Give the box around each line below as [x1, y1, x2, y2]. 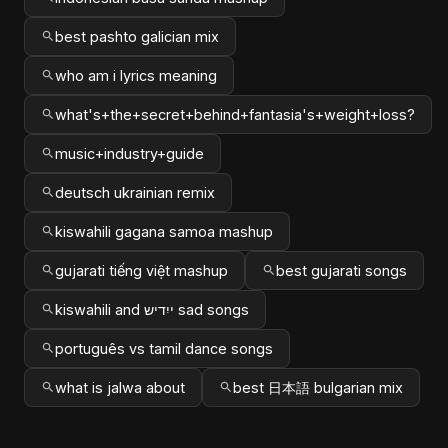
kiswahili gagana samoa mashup [55, 222, 273, 240]
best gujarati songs [276, 261, 407, 279]
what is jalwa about [55, 378, 185, 396]
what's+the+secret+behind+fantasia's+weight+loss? [55, 105, 415, 123]
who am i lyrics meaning [55, 66, 217, 84]
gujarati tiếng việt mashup [55, 261, 228, 279]
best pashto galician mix [55, 27, 219, 45]
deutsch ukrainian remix [55, 183, 215, 201]
